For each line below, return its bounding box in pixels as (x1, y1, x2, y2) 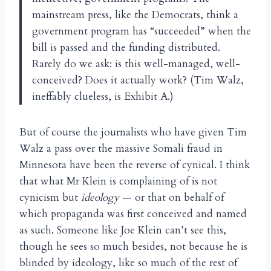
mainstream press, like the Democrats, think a (32, 8, 238, 22)
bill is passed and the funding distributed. (32, 41, 220, 55)
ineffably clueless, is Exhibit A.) (32, 90, 174, 104)
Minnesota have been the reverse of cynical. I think (19, 158, 250, 172)
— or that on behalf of (122, 191, 224, 205)
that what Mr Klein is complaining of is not (19, 174, 217, 189)
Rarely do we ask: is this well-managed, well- (32, 57, 240, 71)
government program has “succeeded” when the (32, 24, 251, 39)
